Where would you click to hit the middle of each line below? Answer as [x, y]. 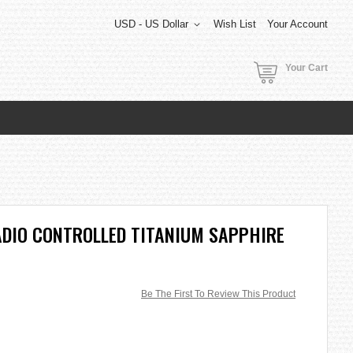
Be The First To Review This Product [218, 294]
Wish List [235, 24]
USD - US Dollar [151, 24]
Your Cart [307, 68]
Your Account [297, 24]
